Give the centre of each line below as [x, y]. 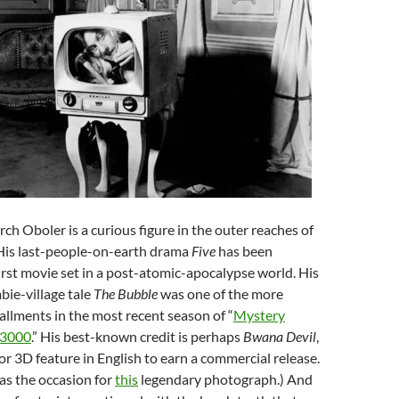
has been [244, 251]
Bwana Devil [280, 336]
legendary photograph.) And [225, 379]
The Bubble [127, 293]
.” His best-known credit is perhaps [137, 336]
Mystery [259, 315]
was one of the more [222, 293]
